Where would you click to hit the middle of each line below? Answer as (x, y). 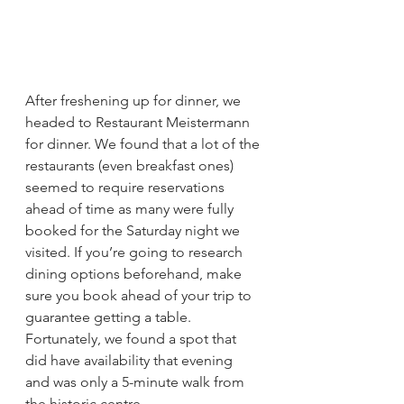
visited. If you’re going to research (136, 252)
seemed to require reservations (127, 188)
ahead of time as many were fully (131, 209)
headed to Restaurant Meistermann (139, 123)
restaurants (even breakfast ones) (131, 166)
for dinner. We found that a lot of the (144, 144)
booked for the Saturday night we (134, 231)
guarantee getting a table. (110, 317)
